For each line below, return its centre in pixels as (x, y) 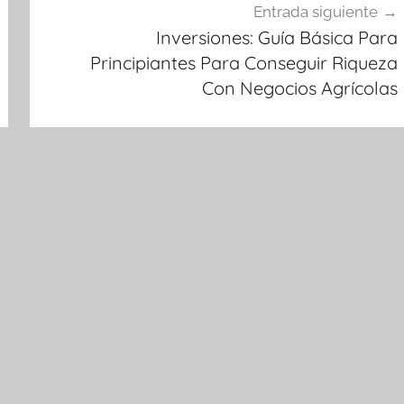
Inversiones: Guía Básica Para (276, 37)
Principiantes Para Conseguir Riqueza (243, 62)
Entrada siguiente (315, 11)
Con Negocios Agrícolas (299, 87)
